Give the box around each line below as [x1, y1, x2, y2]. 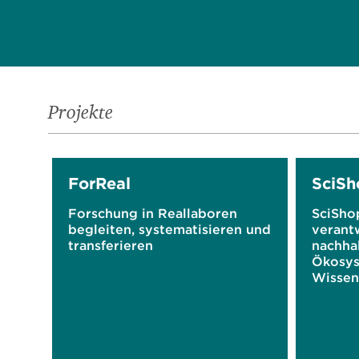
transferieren [68, 237, 153, 253]
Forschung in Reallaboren [68, 205, 237, 221]
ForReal [68, 173, 131, 193]
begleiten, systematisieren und [68, 221, 271, 237]
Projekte [48, 103, 113, 123]
